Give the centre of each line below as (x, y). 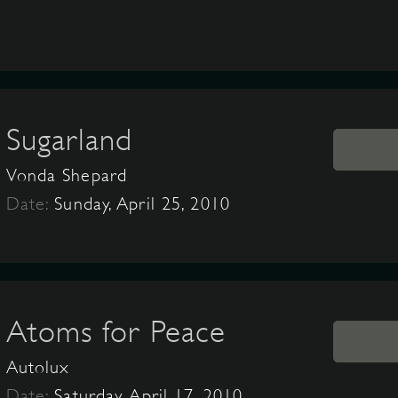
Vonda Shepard (67, 175)
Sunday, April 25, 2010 (142, 204)
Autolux (38, 367)
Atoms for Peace (116, 331)
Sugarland (69, 139)
